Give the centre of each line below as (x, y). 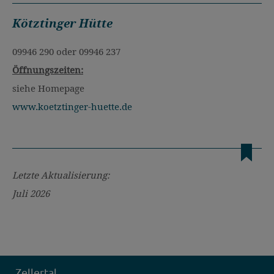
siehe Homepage (48, 88)
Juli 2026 (31, 194)
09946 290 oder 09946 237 (66, 52)
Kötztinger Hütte (62, 24)
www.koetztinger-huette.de (72, 107)
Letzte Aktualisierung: (61, 175)
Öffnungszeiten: (48, 70)
